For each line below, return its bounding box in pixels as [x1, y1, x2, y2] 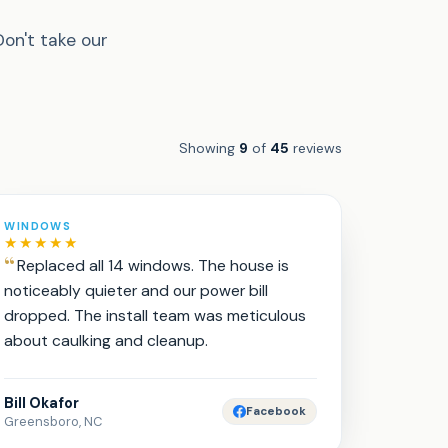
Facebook [245, 404, 306, 419]
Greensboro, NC [4, 413, 103, 430]
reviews [289, 139, 342, 157]
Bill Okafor [4, 393, 80, 413]
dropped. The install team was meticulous [4, 305, 307, 326]
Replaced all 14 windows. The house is [17, 255, 290, 276]
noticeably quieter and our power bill [4, 280, 269, 301]
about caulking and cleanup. [4, 330, 209, 351]
